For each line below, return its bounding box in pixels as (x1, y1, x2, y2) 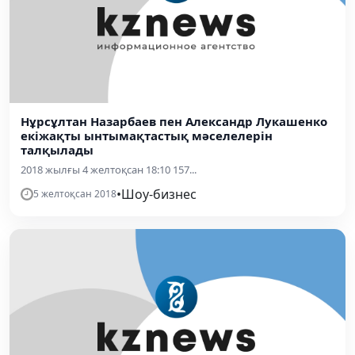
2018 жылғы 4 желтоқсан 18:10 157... (21, 162, 197, 177)
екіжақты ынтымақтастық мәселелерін (21, 128, 273, 143)
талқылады (21, 142, 94, 158)
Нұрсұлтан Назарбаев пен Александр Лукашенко (21, 113, 327, 129)
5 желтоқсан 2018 (33, 187, 116, 200)
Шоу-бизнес (121, 185, 197, 203)
